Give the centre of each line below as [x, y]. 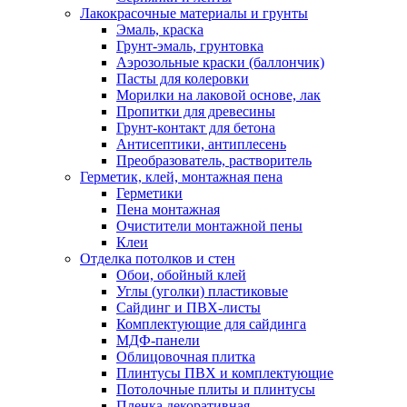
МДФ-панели [158, 340]
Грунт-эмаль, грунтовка [190, 45]
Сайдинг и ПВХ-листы [189, 307]
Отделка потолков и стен [158, 258]
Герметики [149, 193]
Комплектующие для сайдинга [211, 323]
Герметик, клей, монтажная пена [181, 176]
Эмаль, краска [160, 29]
